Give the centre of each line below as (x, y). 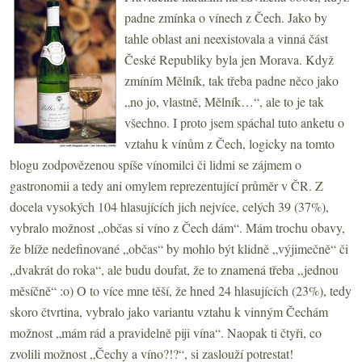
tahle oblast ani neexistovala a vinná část (226, 38)
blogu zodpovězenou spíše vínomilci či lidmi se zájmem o (156, 164)
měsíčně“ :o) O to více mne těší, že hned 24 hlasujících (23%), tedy (181, 290)
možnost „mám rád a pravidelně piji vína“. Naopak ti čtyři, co (166, 332)
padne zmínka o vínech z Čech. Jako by (226, 17)
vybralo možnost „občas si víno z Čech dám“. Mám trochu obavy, (177, 227)
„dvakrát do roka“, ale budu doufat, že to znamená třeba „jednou (174, 269)
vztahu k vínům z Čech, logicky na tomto (229, 143)
